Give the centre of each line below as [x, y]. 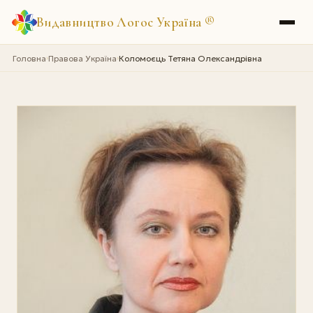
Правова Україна [82, 58]
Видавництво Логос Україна [120, 22]
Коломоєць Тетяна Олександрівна [190, 58]
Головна [29, 58]
